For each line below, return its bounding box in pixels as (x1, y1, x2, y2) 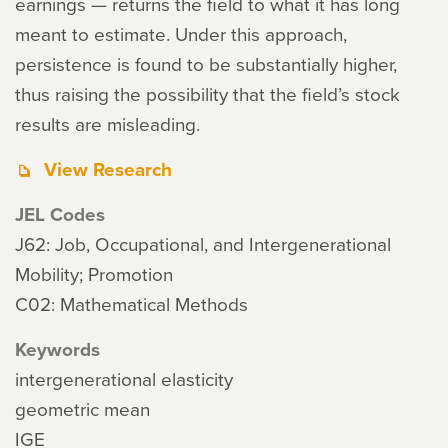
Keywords (15, 335, 100, 363)
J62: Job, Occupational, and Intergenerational (15, 230, 391, 257)
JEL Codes (15, 200, 105, 228)
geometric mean (15, 395, 150, 422)
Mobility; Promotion (15, 260, 173, 287)
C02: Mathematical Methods (15, 290, 248, 317)
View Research (44, 155, 172, 183)
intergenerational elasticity (15, 365, 233, 392)
